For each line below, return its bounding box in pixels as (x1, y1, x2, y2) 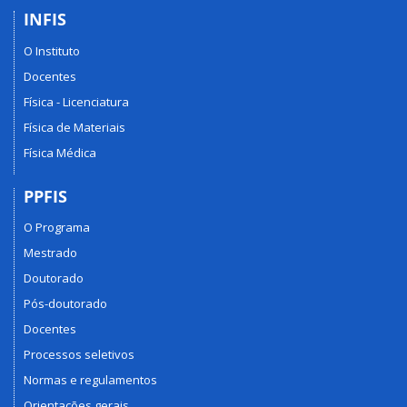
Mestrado (24, 244, 77, 261)
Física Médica (24, 144, 96, 161)
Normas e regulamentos (24, 372, 157, 388)
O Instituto (24, 42, 80, 59)
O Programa (24, 219, 90, 235)
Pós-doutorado (24, 295, 107, 312)
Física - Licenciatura (24, 93, 129, 110)
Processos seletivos (24, 346, 134, 362)
